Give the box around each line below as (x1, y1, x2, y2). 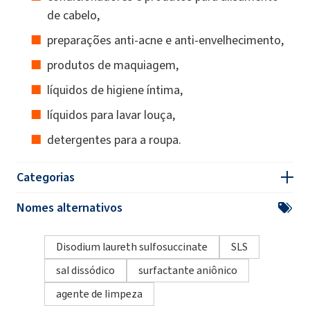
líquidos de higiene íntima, (47, 81, 183, 98)
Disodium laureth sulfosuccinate (56, 239, 208, 254)
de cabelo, (47, 6, 100, 24)
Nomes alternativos (17, 199, 122, 216)
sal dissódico (56, 262, 115, 277)
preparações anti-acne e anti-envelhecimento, (47, 31, 284, 48)
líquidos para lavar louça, (47, 106, 175, 123)
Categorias (17, 168, 75, 185)
